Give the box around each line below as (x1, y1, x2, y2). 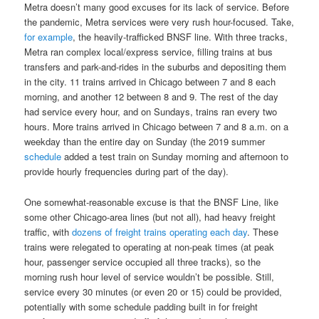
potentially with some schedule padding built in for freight (24, 299, 258, 313)
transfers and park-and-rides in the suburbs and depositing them (24, 60, 287, 74)
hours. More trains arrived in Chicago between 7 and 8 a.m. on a (24, 120, 289, 134)
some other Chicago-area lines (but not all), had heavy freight (24, 209, 276, 224)
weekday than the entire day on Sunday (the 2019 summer (24, 135, 266, 149)
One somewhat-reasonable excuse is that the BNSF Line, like (24, 194, 279, 209)
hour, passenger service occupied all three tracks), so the (24, 254, 261, 268)
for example (24, 30, 73, 44)
